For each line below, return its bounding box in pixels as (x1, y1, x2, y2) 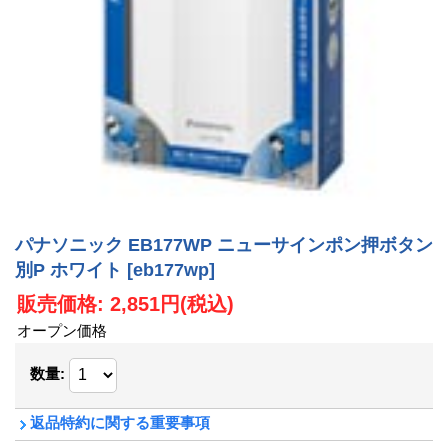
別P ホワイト (15, 260, 127, 281)
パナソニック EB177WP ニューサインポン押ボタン (15, 235, 433, 256)
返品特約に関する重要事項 (30, 413, 210, 431)
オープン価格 (17, 321, 107, 339)
